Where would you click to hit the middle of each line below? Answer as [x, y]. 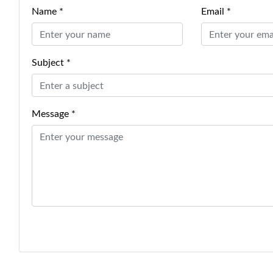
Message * [54, 114]
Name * [48, 11]
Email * [216, 11]
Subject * [51, 62]
